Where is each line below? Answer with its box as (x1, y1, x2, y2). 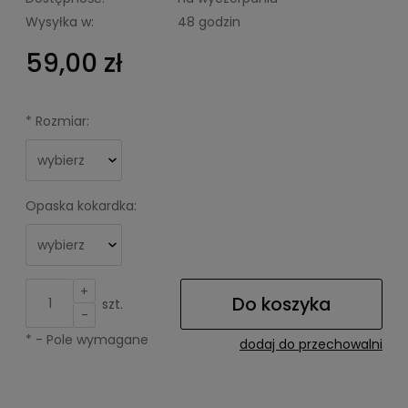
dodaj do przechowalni (240, 335, 382, 353)
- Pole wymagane (32, 331, 148, 349)
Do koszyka (232, 291, 331, 317)
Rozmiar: (32, 112, 89, 130)
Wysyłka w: (25, 13, 94, 31)
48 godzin (178, 13, 240, 31)
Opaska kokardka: (25, 197, 137, 215)
